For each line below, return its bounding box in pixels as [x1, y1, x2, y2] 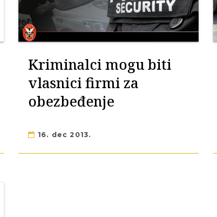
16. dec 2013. [35, 130, 92, 139]
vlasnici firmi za [28, 73, 139, 92]
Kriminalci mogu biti [28, 55, 172, 74]
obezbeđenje [28, 92, 115, 110]
